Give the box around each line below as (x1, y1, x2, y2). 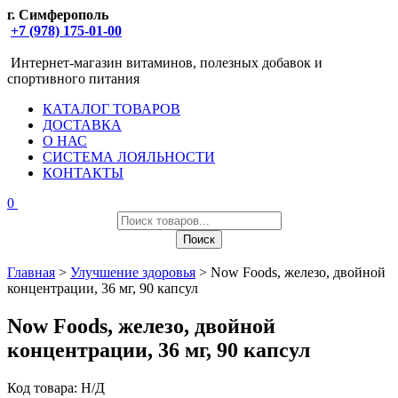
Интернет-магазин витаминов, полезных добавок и (11, 55, 322, 70)
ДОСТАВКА (43, 117, 122, 132)
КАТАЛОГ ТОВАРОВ (43, 101, 180, 116)
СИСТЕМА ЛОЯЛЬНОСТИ (43, 149, 215, 164)
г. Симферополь (7, 7, 108, 22)
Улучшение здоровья (70, 265, 195, 280)
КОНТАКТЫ (43, 165, 123, 180)
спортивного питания (7, 71, 139, 86)
